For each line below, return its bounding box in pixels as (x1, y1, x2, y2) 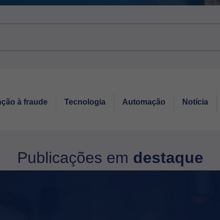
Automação (122, 98, 165, 106)
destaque (133, 149, 203, 166)
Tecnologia (64, 98, 106, 106)
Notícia (182, 98, 208, 106)
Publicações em (17, 149, 133, 166)
